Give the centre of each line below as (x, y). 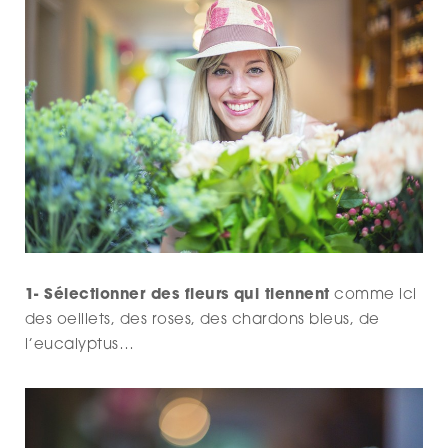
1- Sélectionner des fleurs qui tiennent (177, 296)
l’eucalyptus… (80, 346)
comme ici (373, 296)
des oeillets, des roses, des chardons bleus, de (202, 321)
